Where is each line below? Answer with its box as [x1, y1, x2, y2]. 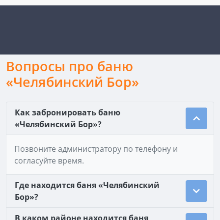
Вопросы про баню [6, 57, 133, 75]
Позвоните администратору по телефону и [14, 143, 178, 154]
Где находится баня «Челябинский [15, 180, 160, 191]
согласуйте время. [14, 155, 84, 166]
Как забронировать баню [15, 107, 120, 118]
